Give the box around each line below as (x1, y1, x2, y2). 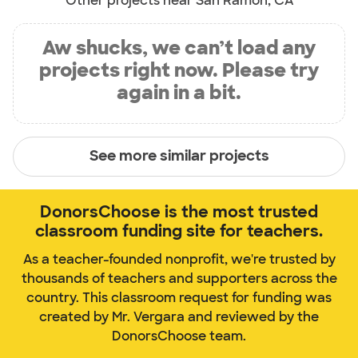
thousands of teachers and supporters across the (21, 269, 337, 287)
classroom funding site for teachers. (35, 220, 323, 241)
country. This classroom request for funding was (26, 288, 332, 306)
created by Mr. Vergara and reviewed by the (39, 308, 319, 325)
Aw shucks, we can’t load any (42, 34, 316, 60)
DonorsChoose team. (112, 327, 246, 344)
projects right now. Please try (39, 57, 319, 82)
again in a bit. (117, 79, 241, 105)
